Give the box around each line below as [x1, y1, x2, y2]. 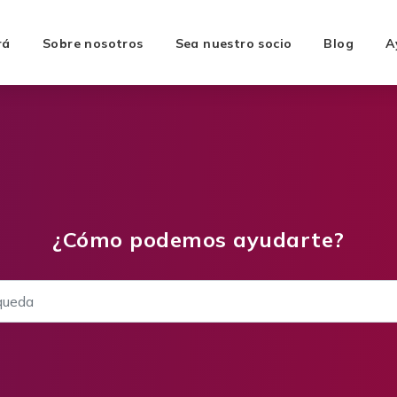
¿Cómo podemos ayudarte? [52, 226, 345, 253]
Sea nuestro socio [175, 35, 292, 51]
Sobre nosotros [42, 35, 144, 51]
